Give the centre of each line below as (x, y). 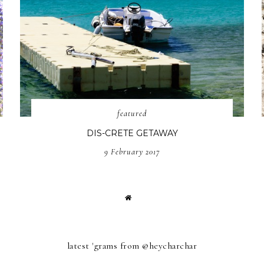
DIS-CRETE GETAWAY (132, 133)
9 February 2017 (132, 152)
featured (132, 114)
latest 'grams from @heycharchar (132, 246)
